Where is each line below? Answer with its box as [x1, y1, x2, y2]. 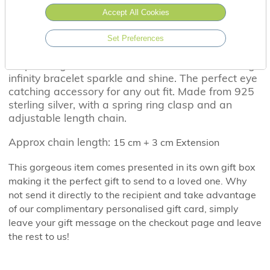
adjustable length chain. [8, 111, 127, 125]
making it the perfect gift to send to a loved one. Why [8, 174, 247, 187]
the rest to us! [8, 230, 69, 242]
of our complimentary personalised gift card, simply [8, 202, 239, 215]
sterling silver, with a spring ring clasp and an [8, 98, 232, 111]
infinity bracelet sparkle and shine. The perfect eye [8, 71, 257, 85]
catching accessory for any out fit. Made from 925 [8, 84, 254, 98]
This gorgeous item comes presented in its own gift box [8, 160, 256, 173]
